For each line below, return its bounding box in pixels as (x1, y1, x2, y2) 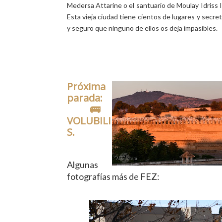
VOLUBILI (66, 114, 111, 127)
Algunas (66, 159, 98, 170)
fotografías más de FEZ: (66, 171, 160, 182)
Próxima (66, 80, 106, 93)
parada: (66, 91, 112, 105)
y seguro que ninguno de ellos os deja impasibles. (66, 24, 218, 32)
